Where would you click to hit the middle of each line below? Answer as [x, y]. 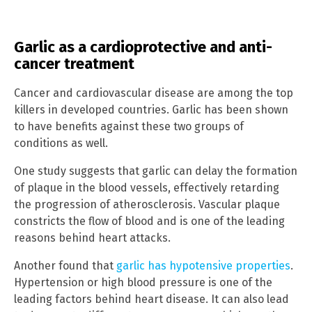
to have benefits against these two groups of [129, 127]
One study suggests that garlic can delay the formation [156, 171]
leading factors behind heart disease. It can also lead [151, 299]
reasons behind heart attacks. [92, 238]
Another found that [65, 266]
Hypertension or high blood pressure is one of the [143, 283]
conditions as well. [61, 143]
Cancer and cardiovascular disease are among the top [154, 93]
